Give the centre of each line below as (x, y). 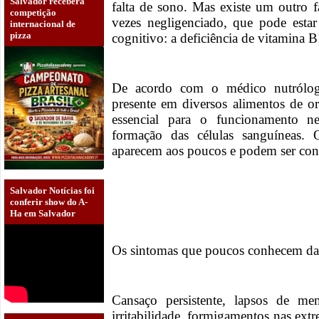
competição (33, 12)
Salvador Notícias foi (52, 191)
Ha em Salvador (43, 214)
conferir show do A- (49, 202)
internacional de (43, 23)
